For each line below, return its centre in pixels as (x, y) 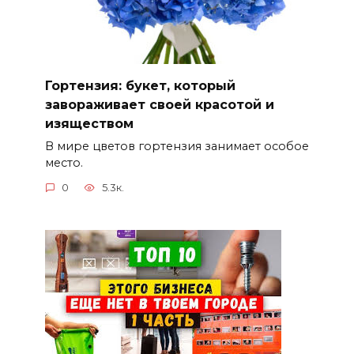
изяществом (89, 123)
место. (64, 162)
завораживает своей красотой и (159, 104)
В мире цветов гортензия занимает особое (177, 146)
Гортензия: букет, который (140, 85)
